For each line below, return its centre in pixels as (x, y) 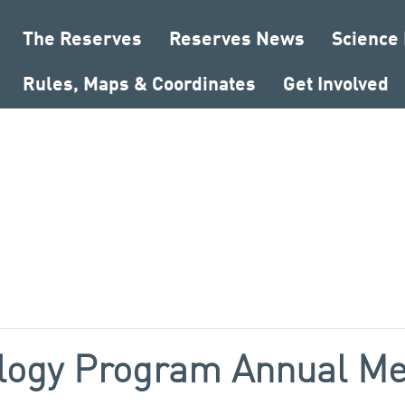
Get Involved (336, 85)
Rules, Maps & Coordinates (139, 85)
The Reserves (82, 40)
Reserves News (237, 40)
